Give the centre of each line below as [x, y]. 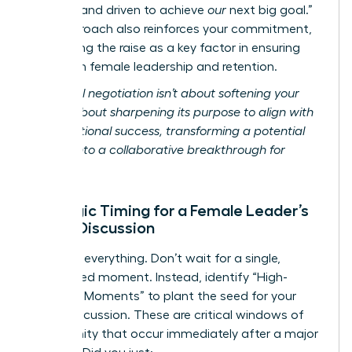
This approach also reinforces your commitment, [170, 29]
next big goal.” [269, 10]
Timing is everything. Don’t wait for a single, [155, 258]
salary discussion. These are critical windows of [167, 315]
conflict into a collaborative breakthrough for [157, 150]
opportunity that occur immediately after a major [174, 334]
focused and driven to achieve [118, 10]
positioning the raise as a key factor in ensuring [165, 48]
